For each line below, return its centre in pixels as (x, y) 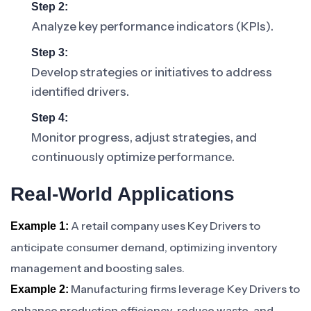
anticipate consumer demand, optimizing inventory (144, 247)
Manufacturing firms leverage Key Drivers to (184, 289)
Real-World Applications (123, 194)
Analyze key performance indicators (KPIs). (152, 26)
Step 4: (50, 118)
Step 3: (50, 52)
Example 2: (40, 289)
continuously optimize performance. (133, 157)
